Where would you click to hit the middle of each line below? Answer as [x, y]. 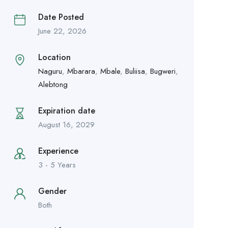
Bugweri [163, 71]
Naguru [50, 71]
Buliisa [135, 71]
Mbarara [81, 71]
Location [54, 57]
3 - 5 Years [57, 165]
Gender [52, 191]
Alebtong [53, 84]
